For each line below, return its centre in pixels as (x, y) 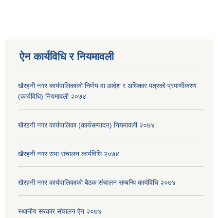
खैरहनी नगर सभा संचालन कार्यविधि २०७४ (69, 154)
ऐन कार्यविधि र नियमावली (67, 57)
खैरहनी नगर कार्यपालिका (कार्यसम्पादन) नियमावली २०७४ (86, 125)
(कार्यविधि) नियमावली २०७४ (52, 97)
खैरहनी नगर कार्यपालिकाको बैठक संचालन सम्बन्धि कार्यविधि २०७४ (97, 183)
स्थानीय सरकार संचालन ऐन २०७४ (60, 211)
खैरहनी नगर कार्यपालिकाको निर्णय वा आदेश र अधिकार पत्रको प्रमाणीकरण (107, 86)
